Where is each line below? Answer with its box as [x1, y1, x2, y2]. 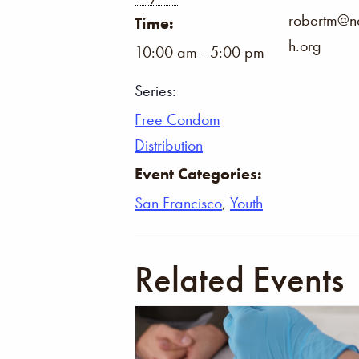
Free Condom [135, 109, 220, 130]
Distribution [135, 135, 203, 155]
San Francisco [135, 192, 222, 213]
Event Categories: [135, 163, 262, 184]
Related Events [135, 256, 344, 303]
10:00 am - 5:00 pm [135, 42, 264, 63]
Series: [135, 80, 176, 101]
